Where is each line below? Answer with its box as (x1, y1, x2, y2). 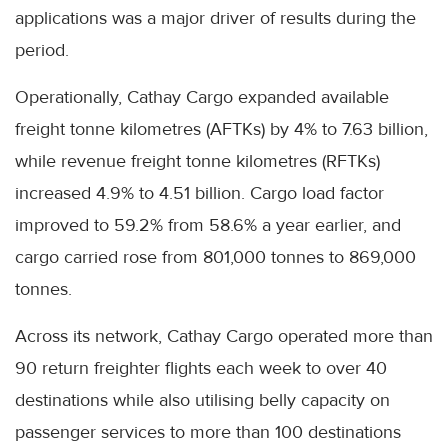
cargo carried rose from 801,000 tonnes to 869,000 (15, 246, 416, 269)
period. (15, 39, 69, 62)
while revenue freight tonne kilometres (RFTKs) (15, 150, 380, 173)
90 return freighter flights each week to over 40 (15, 357, 387, 380)
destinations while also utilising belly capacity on (15, 389, 390, 412)
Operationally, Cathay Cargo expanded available (15, 86, 389, 109)
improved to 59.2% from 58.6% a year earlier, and (15, 214, 401, 237)
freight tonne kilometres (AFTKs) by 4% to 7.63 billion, (15, 118, 428, 141)
